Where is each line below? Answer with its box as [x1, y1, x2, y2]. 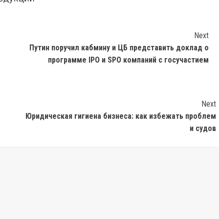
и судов [189, 124, 216, 133]
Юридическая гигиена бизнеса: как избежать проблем [25, 111, 216, 121]
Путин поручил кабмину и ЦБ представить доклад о [29, 43, 209, 53]
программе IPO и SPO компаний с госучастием [47, 55, 209, 65]
